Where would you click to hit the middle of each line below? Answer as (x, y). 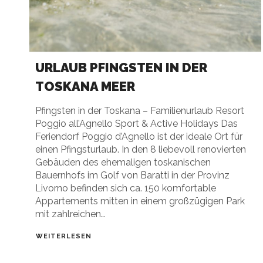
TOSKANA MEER (85, 86)
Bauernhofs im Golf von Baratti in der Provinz (132, 175)
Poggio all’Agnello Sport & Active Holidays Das (136, 123)
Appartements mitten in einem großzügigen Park (140, 201)
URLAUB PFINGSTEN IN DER (121, 67)
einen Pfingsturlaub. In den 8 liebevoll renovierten (141, 149)
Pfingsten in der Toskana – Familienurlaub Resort (140, 110)
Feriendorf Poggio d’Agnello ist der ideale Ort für (139, 136)
